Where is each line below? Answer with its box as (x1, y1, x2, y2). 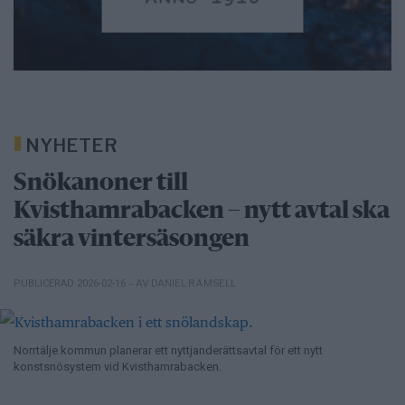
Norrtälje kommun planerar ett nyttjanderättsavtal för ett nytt (14, 344, 323, 358)
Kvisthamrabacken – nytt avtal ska (14, 199, 390, 223)
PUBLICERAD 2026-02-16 (14, 277, 128, 289)
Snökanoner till (14, 171, 188, 195)
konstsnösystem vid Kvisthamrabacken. (14, 360, 221, 374)
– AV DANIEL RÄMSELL (128, 276, 237, 289)
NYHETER (25, 134, 118, 156)
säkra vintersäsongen (14, 227, 250, 251)
